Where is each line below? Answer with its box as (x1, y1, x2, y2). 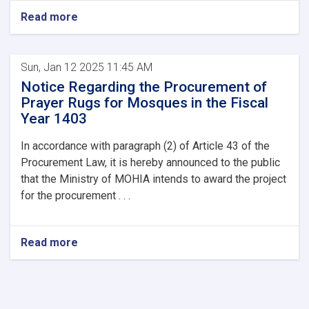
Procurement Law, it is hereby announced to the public (21, 156, 280, 169)
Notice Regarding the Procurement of (21, 79, 267, 95)
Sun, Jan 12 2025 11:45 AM (21, 61, 152, 74)
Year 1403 (21, 110, 87, 127)
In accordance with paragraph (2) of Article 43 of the (21, 139, 270, 152)
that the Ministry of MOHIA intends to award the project (21, 172, 286, 186)
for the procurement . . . (21, 189, 130, 202)
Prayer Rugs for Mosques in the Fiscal (21, 94, 268, 111)
